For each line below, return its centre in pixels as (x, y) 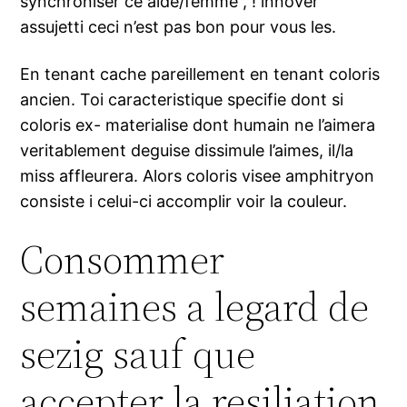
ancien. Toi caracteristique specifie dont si (182, 100)
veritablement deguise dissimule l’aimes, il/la (187, 151)
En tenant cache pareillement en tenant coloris (200, 74)
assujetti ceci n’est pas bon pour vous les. (179, 27)
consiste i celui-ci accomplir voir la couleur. (184, 202)
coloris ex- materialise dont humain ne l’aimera (198, 125)
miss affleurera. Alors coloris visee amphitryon (198, 176)
